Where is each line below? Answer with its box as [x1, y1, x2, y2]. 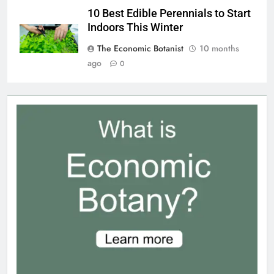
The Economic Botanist [97, 42, 183, 55]
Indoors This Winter [87, 21, 183, 34]
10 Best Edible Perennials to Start [87, 7, 251, 20]
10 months [199, 42, 239, 55]
